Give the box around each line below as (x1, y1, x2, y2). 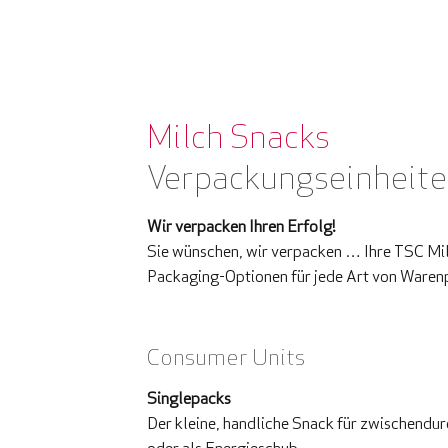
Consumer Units (147, 343, 305, 372)
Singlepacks (147, 388, 231, 409)
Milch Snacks (147, 116, 330, 157)
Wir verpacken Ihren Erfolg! (147, 216, 336, 237)
